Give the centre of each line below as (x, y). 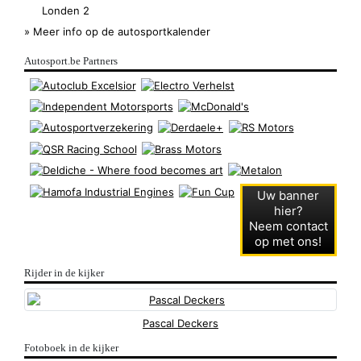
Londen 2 (66, 11)
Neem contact (288, 226)
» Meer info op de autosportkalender (117, 31)
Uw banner (288, 195)
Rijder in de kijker (64, 272)
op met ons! (288, 241)
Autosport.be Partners (71, 61)
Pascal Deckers (180, 324)
